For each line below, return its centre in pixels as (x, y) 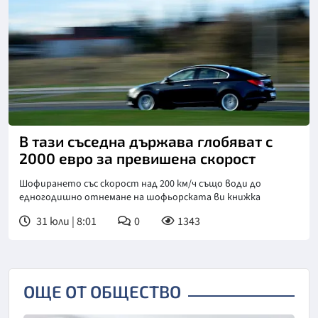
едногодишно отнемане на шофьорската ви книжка (140, 197)
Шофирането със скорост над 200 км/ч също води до (140, 183)
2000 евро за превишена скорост (137, 158)
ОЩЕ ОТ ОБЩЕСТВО (102, 291)
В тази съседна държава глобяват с (146, 141)
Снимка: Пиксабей (65, 117)
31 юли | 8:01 (65, 221)
